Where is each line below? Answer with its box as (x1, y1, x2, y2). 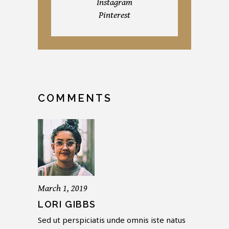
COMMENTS (38, 92, 112, 105)
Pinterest (99, 10, 130, 21)
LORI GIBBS (38, 199, 96, 210)
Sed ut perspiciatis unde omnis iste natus (38, 215, 186, 225)
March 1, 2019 (38, 183, 87, 194)
